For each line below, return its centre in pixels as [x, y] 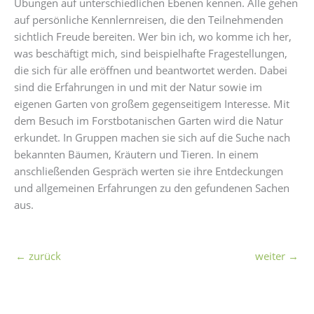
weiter [272, 255]
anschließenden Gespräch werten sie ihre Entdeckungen [149, 171]
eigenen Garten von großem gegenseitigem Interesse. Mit [152, 104]
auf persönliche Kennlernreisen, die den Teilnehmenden [149, 20]
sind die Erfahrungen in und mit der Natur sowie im [138, 87]
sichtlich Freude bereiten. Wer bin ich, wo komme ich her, [153, 37]
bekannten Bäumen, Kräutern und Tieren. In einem [136, 155]
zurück [43, 255]
